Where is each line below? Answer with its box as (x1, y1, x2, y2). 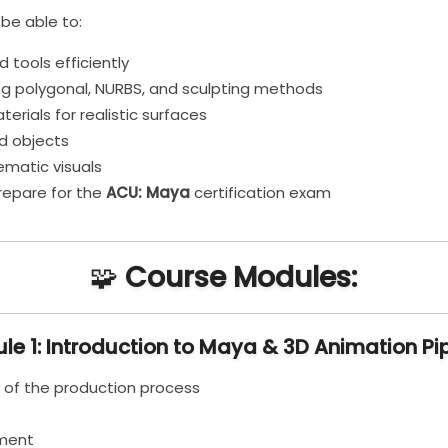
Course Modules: (125, 258, 358, 297)
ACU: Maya (106, 182, 191, 203)
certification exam (190, 182, 332, 203)
